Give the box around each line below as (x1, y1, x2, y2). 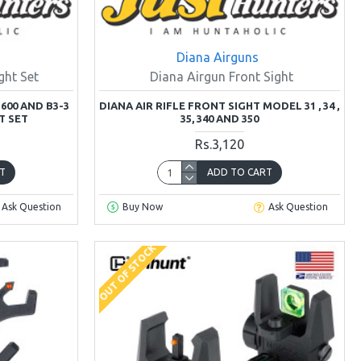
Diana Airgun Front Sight (149, 68, 293, 84)
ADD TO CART (206, 166, 272, 177)
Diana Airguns (176, 49, 259, 64)
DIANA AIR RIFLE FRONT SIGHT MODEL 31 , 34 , (99, 99, 340, 111)
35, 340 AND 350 (180, 112, 259, 124)
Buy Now (122, 201, 163, 213)
